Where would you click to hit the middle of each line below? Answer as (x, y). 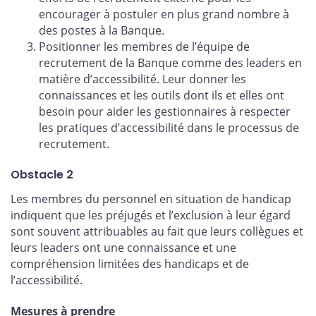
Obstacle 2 (42, 175)
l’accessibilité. (47, 280)
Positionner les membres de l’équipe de (144, 46)
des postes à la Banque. (102, 30)
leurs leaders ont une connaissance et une (123, 248)
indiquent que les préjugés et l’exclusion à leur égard (151, 215)
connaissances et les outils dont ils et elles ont (162, 95)
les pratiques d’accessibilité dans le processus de (169, 127)
